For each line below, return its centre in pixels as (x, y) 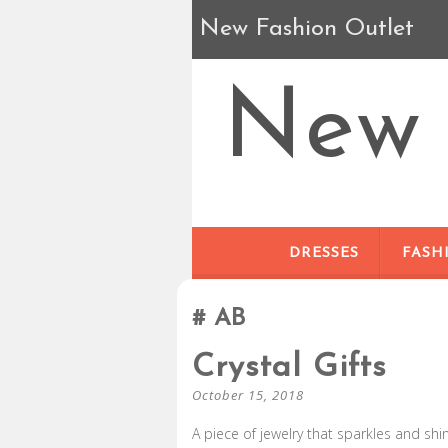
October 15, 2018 (248, 395)
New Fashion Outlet (307, 29)
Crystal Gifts (289, 368)
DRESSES (324, 253)
